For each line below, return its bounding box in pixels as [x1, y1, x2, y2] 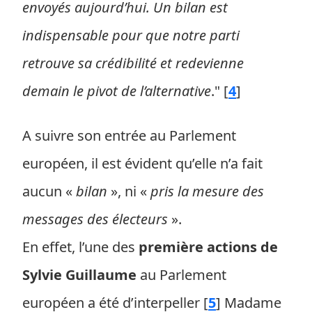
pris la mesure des [150, 182, 264, 201]
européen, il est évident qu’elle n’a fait [22, 154, 263, 173]
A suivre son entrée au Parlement [22, 126, 236, 145]
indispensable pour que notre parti [22, 26, 240, 45]
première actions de [139, 237, 278, 256]
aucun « [22, 182, 76, 201]
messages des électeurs [22, 210, 168, 228]
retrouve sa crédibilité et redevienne [22, 54, 244, 72]
